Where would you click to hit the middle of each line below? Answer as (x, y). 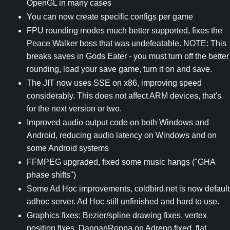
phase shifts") (51, 175)
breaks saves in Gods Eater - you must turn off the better (128, 56)
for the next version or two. (74, 109)
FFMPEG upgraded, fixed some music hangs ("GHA (121, 162)
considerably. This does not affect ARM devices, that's (124, 96)
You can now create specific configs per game (110, 17)
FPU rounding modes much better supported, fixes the (124, 31)
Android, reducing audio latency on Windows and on (122, 136)
